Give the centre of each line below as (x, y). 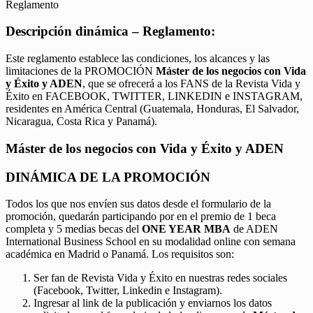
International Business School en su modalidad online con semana (151, 242)
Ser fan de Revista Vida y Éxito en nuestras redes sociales (160, 278)
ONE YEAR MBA (186, 229)
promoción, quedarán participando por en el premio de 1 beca (141, 217)
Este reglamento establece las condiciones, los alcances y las (138, 59)
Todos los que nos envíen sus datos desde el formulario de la (138, 204)
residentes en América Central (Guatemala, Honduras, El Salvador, (152, 109)
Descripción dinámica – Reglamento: (110, 31)
